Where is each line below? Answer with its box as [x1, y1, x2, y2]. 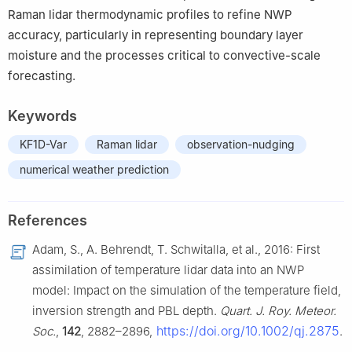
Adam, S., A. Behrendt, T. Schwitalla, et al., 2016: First [32, 242, 320, 258]
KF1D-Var [20, 137, 67, 152]
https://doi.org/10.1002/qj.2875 [152, 323, 339, 339]
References [8, 212, 87, 229]
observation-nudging [187, 137, 295, 152]
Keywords [8, 108, 77, 125]
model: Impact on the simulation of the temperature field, [32, 283, 341, 299]
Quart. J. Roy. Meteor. [220, 303, 336, 319]
